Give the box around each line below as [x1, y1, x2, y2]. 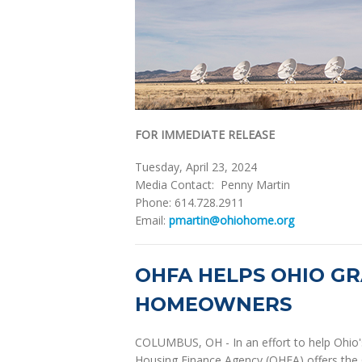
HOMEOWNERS [135, 293, 292, 316]
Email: [135, 213, 169, 228]
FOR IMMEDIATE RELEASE [135, 127, 275, 142]
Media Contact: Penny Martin [135, 177, 290, 192]
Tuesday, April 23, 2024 [135, 159, 257, 175]
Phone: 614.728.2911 [135, 195, 244, 210]
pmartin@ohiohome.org [169, 213, 294, 228]
